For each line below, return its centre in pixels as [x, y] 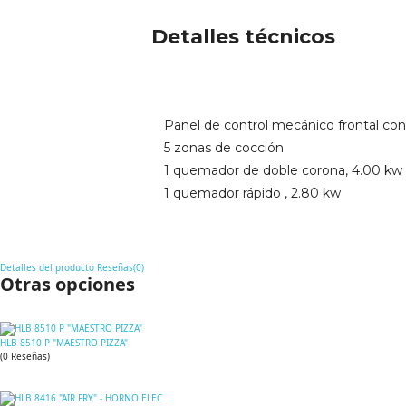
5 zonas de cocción [223, 148]
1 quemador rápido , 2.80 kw [252, 193]
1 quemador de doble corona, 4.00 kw [283, 171]
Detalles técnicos [243, 37]
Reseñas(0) [121, 267]
